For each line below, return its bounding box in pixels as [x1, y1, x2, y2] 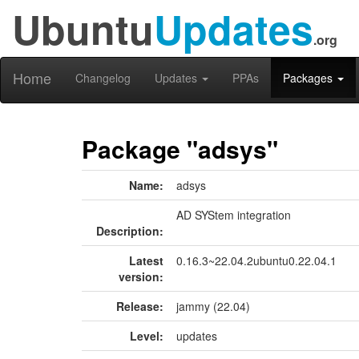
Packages [283, 70, 336, 86]
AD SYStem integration [176, 207, 291, 223]
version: [119, 268, 163, 284]
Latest [129, 252, 163, 268]
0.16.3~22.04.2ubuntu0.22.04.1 [176, 252, 337, 268]
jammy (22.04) [176, 298, 250, 314]
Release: [116, 298, 163, 314]
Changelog [75, 70, 131, 86]
